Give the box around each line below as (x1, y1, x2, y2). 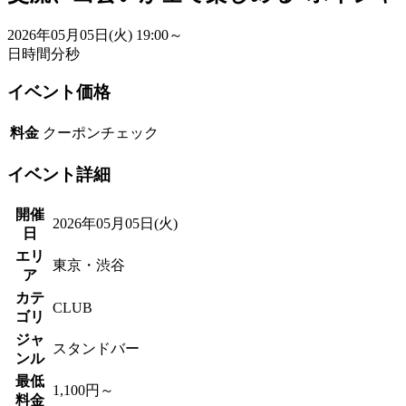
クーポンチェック (43, 125, 159, 141)
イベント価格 (7, 82, 111, 102)
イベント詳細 (7, 164, 111, 184)
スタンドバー (53, 341, 140, 357)
